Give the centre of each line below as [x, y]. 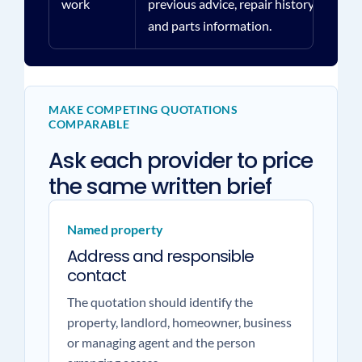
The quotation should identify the [160, 302]
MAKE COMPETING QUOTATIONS [143, 109]
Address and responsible [160, 256]
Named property [115, 229]
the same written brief [160, 186]
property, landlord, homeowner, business [179, 322]
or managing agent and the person [161, 342]
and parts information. [209, 25]
